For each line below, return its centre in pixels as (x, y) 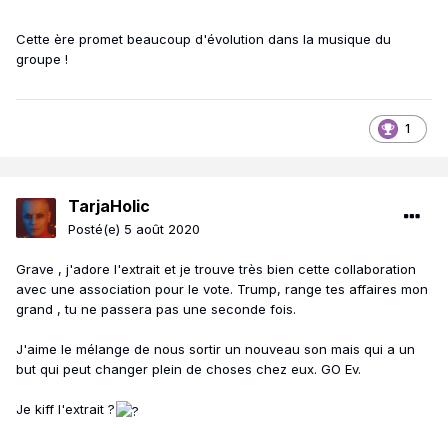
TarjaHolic (109, 206)
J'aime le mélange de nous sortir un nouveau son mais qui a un (215, 349)
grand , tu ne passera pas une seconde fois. (156, 309)
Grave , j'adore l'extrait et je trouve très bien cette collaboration (216, 269)
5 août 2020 (162, 229)
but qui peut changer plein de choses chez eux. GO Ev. (188, 369)
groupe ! (42, 59)
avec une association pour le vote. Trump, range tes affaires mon (222, 289)
